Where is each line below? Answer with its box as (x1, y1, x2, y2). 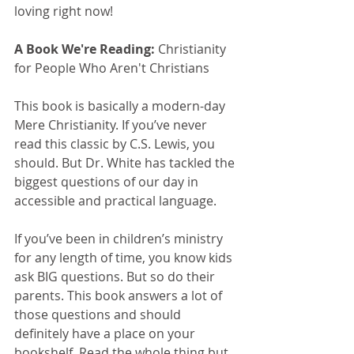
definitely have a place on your (14, 324, 198, 342)
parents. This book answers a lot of (14, 286, 225, 304)
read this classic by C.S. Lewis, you (14, 134, 218, 153)
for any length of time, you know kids (14, 248, 235, 266)
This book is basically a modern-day (14, 96, 228, 115)
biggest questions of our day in (14, 172, 201, 190)
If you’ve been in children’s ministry (14, 229, 226, 247)
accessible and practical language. (14, 191, 217, 209)
